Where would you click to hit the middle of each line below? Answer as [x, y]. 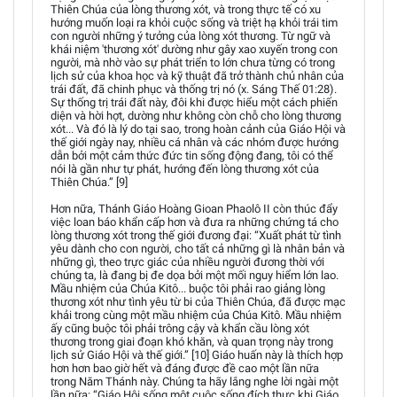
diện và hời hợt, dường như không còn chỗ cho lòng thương [196, 116]
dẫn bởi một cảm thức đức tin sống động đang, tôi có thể [192, 156]
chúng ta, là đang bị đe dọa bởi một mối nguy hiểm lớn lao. [195, 275]
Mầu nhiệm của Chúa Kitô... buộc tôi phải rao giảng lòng [188, 288]
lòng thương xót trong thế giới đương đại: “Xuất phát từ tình [196, 235]
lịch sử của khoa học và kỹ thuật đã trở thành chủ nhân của [197, 76]
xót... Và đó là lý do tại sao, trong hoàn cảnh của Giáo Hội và [198, 129]
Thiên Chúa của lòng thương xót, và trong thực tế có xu [186, 9]
